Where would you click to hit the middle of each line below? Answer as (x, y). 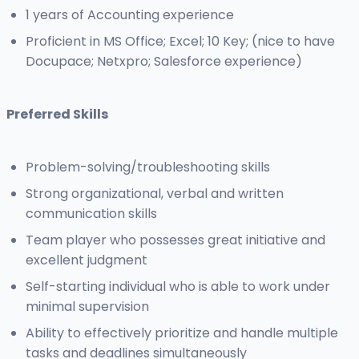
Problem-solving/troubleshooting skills (148, 167)
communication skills (91, 214)
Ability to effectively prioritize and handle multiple (182, 333)
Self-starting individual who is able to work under (178, 287)
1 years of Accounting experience (130, 15)
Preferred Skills (57, 115)
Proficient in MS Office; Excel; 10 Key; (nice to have (180, 42)
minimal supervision (87, 307)
